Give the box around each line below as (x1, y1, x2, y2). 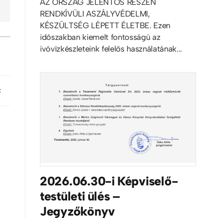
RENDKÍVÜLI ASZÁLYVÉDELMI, (39, 8, 150, 18)
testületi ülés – (39, 189, 120, 204)
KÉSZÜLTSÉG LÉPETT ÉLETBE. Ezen (39, 20, 170, 30)
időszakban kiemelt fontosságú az (39, 32, 161, 42)
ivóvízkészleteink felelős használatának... (39, 43, 182, 54)
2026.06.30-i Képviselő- (39, 174, 178, 189)
